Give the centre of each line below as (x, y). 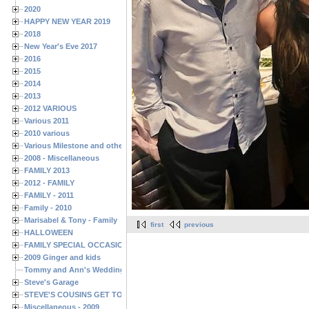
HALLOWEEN (49, 232)
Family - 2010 (48, 207)
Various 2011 (47, 120)
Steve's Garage (51, 282)
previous (199, 225)
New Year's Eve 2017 (61, 46)
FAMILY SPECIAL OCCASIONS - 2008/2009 (100, 245)
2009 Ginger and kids (62, 257)
